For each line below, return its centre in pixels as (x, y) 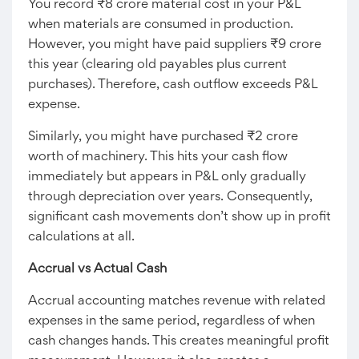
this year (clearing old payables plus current (157, 65)
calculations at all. (81, 237)
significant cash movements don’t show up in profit (179, 217)
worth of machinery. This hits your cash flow (158, 157)
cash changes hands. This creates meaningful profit (179, 341)
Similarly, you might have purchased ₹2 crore (163, 137)
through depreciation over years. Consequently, (170, 197)
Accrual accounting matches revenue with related (177, 301)
